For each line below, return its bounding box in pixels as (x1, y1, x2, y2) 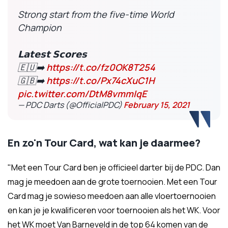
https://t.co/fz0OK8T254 (46, 61, 155, 73)
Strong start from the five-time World (18, 8, 174, 20)
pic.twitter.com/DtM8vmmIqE (18, 88, 147, 100)
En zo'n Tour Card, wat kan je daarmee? (8, 136, 201, 150)
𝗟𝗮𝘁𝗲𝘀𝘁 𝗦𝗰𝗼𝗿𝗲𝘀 (18, 48, 87, 60)
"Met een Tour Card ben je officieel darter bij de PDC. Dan (8, 162, 220, 173)
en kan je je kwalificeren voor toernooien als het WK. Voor (8, 205, 220, 216)
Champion (18, 21, 62, 34)
